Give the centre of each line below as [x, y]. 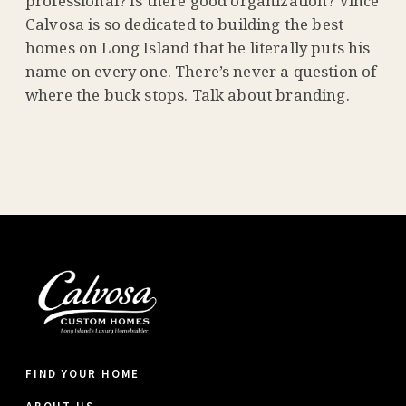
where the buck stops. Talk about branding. [188, 95]
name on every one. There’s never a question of [201, 72]
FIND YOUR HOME [83, 375]
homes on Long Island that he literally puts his [198, 48]
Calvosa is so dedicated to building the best [185, 24]
